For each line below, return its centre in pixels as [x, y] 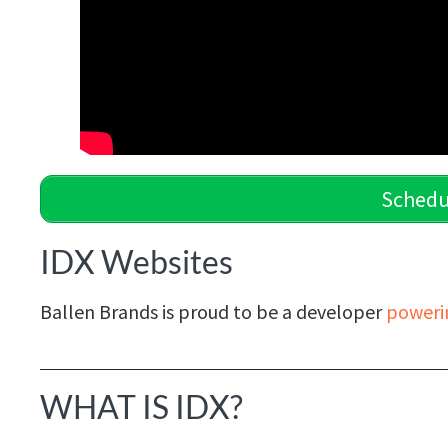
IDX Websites [136, 261]
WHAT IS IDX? [141, 406]
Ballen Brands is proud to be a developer [213, 311]
